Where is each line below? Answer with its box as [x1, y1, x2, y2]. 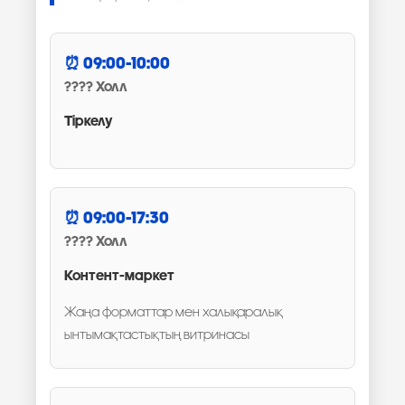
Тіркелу [64, 114, 112, 129]
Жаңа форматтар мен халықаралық [64, 305, 283, 320]
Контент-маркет [64, 268, 174, 284]
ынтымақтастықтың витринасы [64, 327, 250, 343]
